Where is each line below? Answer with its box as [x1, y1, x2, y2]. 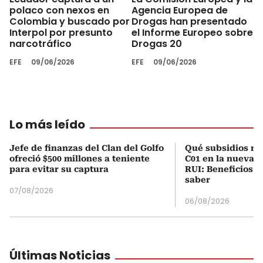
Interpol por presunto [9, 25, 113, 39]
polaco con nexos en [9, 3, 109, 17]
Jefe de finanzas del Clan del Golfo [9, 143, 164, 153]
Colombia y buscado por [9, 14, 130, 28]
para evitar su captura [9, 164, 109, 174]
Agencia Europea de [131, 3, 228, 17]
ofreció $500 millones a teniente [9, 153, 150, 163]
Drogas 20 [131, 36, 182, 50]
